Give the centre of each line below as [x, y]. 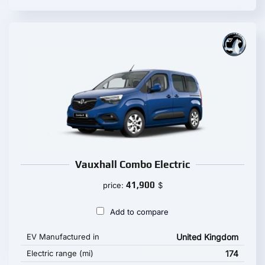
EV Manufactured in [63, 237]
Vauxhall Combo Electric [132, 164]
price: [114, 185]
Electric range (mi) [60, 253]
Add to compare [139, 212]
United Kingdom [207, 237]
